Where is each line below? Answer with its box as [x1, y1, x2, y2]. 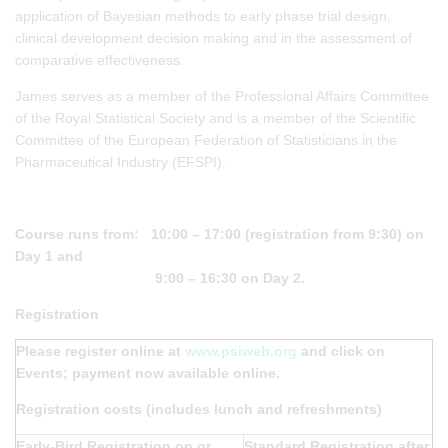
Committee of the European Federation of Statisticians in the [15, 131, 397, 148]
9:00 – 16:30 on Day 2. [15, 269, 305, 286]
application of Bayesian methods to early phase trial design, [15, 7, 391, 24]
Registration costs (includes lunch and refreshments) [16, 400, 382, 417]
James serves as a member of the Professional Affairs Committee [15, 87, 429, 104]
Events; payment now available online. [16, 364, 280, 381]
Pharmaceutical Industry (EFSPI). [15, 153, 226, 170]
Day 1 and [15, 247, 87, 264]
